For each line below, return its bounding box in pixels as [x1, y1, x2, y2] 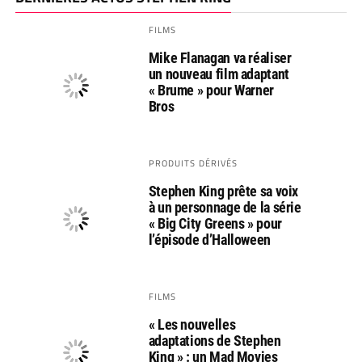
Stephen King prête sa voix [148, 182, 299, 200]
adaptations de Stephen [148, 331, 281, 349]
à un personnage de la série [148, 198, 301, 216]
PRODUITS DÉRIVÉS [148, 155, 238, 170]
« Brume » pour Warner [148, 81, 274, 99]
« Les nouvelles [148, 315, 236, 333]
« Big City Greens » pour [148, 214, 282, 232]
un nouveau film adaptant [148, 65, 289, 82]
